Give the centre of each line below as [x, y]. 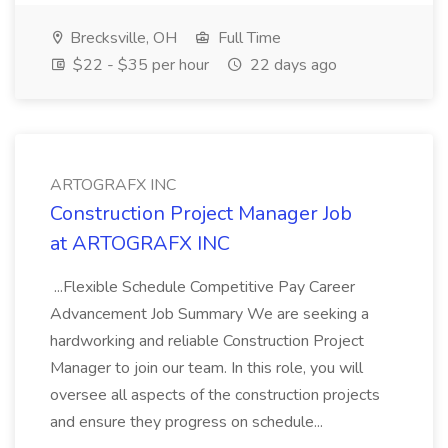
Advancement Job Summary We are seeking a [209, 314]
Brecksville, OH [121, 38]
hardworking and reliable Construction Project [207, 341]
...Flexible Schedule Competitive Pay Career [202, 287]
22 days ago [291, 65]
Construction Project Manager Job [201, 213]
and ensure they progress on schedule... [188, 422]
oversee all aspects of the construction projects [215, 395]
